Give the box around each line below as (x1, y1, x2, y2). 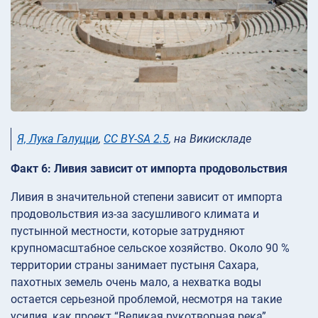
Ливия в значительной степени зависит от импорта (11, 190, 283, 204)
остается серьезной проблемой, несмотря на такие (11, 292, 282, 306)
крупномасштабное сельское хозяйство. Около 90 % (11, 241, 290, 255)
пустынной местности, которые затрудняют (11, 224, 245, 238)
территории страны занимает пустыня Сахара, (11, 258, 258, 272)
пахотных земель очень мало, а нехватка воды (11, 275, 261, 289)
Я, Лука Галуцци (17, 132, 99, 146)
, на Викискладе (169, 132, 251, 146)
